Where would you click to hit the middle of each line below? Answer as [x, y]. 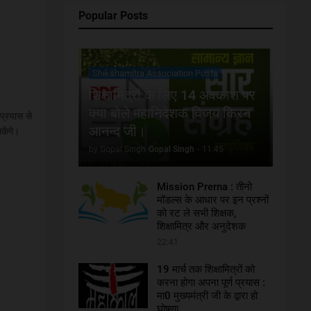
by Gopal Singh [117, 149]
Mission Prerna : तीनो [204, 187]
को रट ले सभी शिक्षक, [196, 213]
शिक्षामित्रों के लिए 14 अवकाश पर [172, 95]
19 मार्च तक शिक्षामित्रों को [205, 269]
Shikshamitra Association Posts [155, 73]
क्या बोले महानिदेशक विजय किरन [169, 113]
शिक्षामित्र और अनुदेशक [201, 226]
